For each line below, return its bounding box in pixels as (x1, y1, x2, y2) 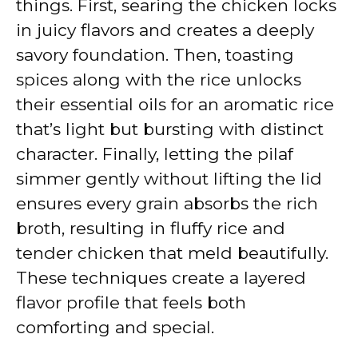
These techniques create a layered (16, 267, 306, 288)
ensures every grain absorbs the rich (16, 193, 318, 213)
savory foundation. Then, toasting (16, 44, 294, 65)
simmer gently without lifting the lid (16, 168, 322, 189)
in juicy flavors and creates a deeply (16, 19, 314, 40)
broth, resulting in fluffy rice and (16, 217, 285, 238)
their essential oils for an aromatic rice (16, 93, 334, 114)
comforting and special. (16, 316, 214, 337)
